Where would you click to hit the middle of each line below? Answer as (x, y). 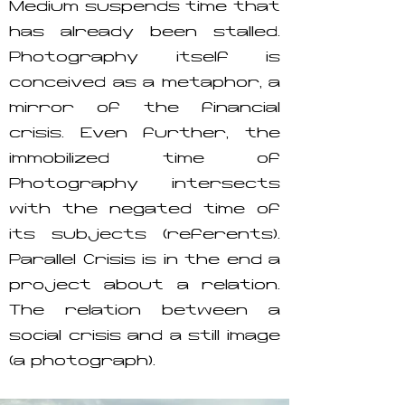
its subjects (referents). (145, 235)
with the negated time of (145, 210)
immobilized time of (145, 160)
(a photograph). (82, 362)
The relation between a (145, 311)
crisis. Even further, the (145, 134)
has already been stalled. (145, 33)
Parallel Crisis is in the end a (145, 261)
